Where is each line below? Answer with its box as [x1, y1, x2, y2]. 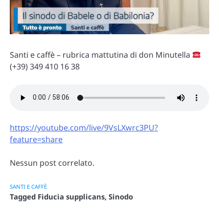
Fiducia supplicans [38, 191, 105, 201]
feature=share [10, 133, 63, 145]
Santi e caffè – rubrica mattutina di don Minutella [10, 49, 192, 61]
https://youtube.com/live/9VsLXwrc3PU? [10, 122, 158, 133]
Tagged [10, 191, 38, 201]
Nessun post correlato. [10, 157, 94, 168]
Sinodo [109, 191, 133, 201]
